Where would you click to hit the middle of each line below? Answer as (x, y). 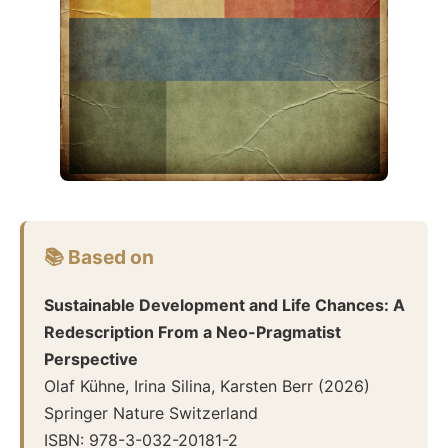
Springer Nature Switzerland (151, 412)
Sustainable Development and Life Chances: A (224, 304)
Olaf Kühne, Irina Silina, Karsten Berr (178, 385)
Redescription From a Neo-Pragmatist (192, 331)
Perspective (91, 358)
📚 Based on (99, 256)
